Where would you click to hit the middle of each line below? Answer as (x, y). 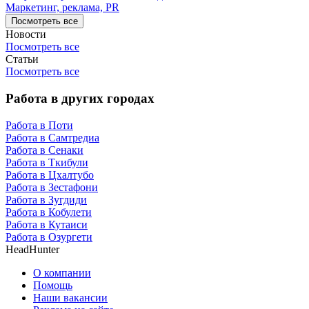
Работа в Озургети (49, 237)
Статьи (22, 59)
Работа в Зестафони (52, 187)
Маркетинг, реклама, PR (62, 8)
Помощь (53, 285)
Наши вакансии (70, 297)
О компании (62, 272)
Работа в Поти (39, 125)
